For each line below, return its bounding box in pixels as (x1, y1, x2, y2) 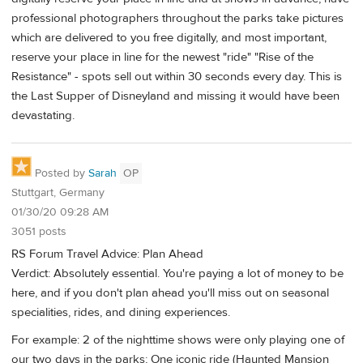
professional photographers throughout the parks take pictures (11, 11, 344, 27)
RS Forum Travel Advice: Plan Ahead (11, 246, 203, 263)
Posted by (32, 165, 88, 181)
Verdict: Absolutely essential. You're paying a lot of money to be (11, 266, 344, 282)
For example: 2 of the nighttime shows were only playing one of (11, 331, 344, 348)
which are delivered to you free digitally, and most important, (11, 30, 327, 46)
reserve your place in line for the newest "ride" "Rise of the (11, 49, 314, 66)
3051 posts (11, 224, 66, 239)
